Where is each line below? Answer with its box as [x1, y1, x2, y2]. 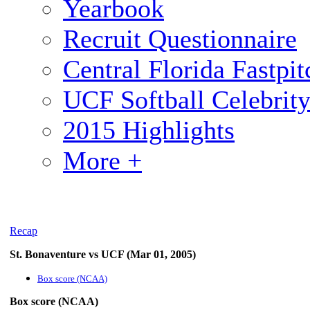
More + [63, 146, 142, 175]
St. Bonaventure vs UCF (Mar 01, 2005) [10, 248, 196, 260]
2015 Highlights [63, 116, 235, 145]
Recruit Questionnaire [63, 24, 297, 53]
